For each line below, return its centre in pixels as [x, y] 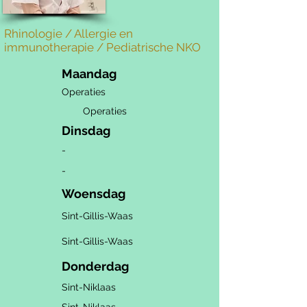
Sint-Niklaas [89, 287]
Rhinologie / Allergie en [69, 34]
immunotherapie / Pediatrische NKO [102, 47]
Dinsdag [86, 131]
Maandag [89, 74]
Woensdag [94, 194]
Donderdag [95, 266]
